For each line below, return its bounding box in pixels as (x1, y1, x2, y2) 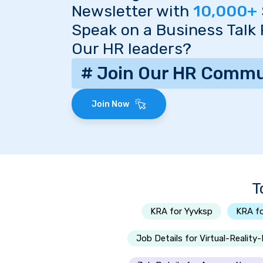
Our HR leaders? (72, 39, 191, 58)
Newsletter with (72, 2, 193, 21)
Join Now (92, 99, 134, 109)
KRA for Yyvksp (150, 206, 213, 217)
